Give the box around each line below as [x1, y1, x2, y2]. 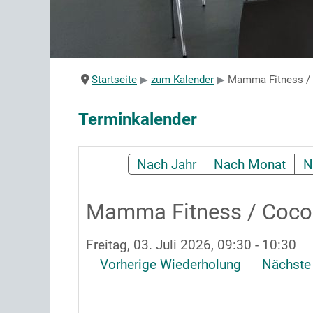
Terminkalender [78, 110, 197, 129]
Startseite [92, 73, 137, 86]
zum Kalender [151, 73, 214, 86]
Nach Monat [214, 156, 286, 173]
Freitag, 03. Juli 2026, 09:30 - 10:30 [86, 237, 296, 253]
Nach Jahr [137, 156, 197, 173]
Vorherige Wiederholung [100, 256, 241, 272]
